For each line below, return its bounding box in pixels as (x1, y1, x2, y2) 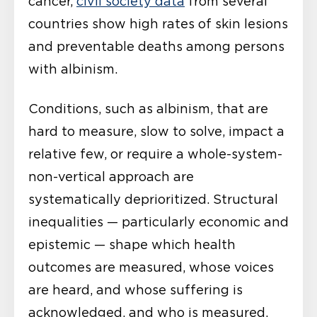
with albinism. (28, 62, 117, 76)
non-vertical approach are (28, 169, 194, 184)
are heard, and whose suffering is (28, 282, 243, 297)
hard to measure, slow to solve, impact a (28, 124, 284, 139)
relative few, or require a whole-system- (28, 146, 282, 161)
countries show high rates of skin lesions (28, 16, 288, 31)
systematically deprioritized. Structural (28, 192, 278, 207)
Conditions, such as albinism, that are (28, 101, 268, 116)
